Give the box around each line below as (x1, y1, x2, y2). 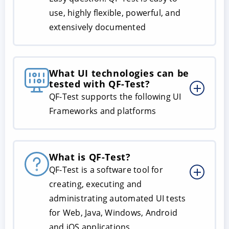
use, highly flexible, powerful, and (49, 7, 181, 19)
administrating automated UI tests (49, 193, 186, 204)
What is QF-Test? (49, 151, 131, 164)
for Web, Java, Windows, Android (49, 207, 178, 219)
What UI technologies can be (49, 67, 189, 80)
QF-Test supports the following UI (49, 91, 181, 103)
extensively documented (49, 21, 146, 33)
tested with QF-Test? (49, 78, 150, 90)
